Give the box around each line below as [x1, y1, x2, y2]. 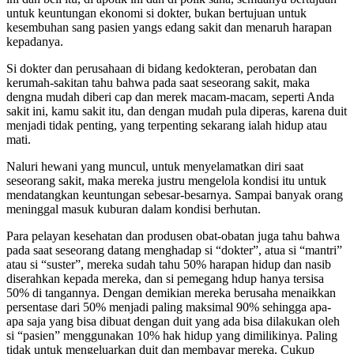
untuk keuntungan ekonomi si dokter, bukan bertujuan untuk [6, 6, 307, 20]
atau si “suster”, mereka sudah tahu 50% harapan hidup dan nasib [6, 257, 331, 271]
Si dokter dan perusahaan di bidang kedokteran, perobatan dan [6, 61, 317, 75]
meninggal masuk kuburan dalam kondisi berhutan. [6, 201, 261, 216]
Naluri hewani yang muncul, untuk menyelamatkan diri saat [6, 159, 303, 173]
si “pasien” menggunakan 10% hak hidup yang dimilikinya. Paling [6, 328, 337, 342]
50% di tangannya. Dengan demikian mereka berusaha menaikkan [6, 285, 336, 299]
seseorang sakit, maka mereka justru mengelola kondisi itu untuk [6, 173, 326, 187]
